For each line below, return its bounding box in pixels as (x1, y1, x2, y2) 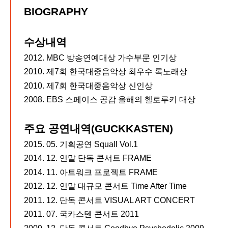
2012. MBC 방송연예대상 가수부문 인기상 (24, 53, 177, 62)
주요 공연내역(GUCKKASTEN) (24, 123, 173, 135)
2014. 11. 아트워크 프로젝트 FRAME (24, 167, 158, 177)
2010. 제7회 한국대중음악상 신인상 (24, 81, 153, 90)
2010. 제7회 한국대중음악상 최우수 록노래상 (24, 67, 187, 76)
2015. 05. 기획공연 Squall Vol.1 (24, 139, 138, 149)
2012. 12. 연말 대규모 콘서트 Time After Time (24, 182, 187, 191)
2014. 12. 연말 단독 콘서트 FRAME (24, 154, 152, 163)
